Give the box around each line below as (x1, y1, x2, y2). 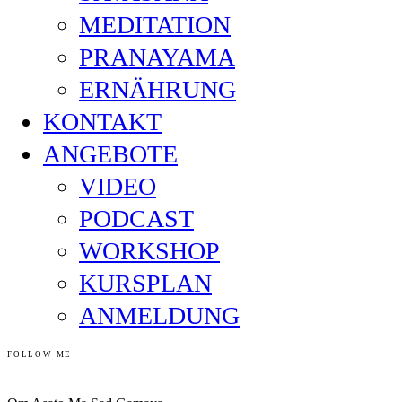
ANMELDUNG (79, 301, 240, 330)
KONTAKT (43, 108, 162, 136)
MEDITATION (79, 11, 231, 39)
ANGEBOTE (43, 140, 178, 169)
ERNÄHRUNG (79, 75, 236, 104)
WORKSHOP (79, 237, 220, 266)
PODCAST (79, 205, 194, 233)
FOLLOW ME (7, 350, 73, 360)
